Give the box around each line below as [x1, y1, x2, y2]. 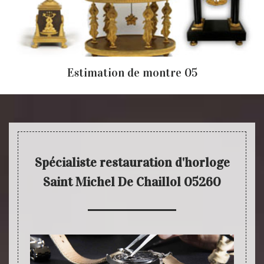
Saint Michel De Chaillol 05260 [43, 173, 221, 190]
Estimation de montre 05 [67, 65, 197, 80]
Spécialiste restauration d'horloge [34, 154, 230, 170]
